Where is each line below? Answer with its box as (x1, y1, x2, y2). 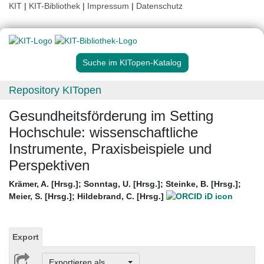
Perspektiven (9, 157, 90, 174)
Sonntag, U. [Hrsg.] (84, 179, 160, 189)
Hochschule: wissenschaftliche (9, 124, 198, 141)
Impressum (87, 1, 129, 11)
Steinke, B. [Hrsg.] (166, 179, 238, 189)
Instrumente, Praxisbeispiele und (9, 141, 212, 157)
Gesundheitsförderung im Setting (9, 108, 213, 124)
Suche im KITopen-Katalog (82, 58, 181, 68)
